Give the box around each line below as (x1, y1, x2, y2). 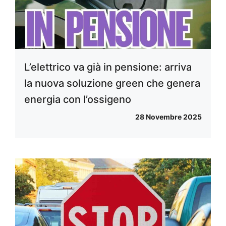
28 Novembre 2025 (135, 112, 202, 122)
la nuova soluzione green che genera (24, 77, 200, 90)
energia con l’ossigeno (24, 93, 131, 106)
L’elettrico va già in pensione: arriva (24, 61, 192, 74)
